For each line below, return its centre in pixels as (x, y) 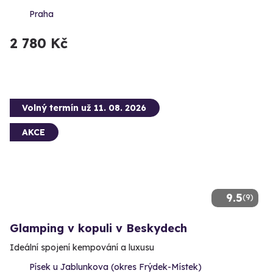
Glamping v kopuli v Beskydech (98, 229)
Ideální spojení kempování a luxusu (82, 248)
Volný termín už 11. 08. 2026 (84, 108)
